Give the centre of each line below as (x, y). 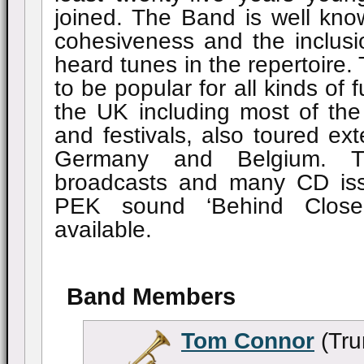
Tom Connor (248, 340)
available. (103, 230)
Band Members (151, 296)
